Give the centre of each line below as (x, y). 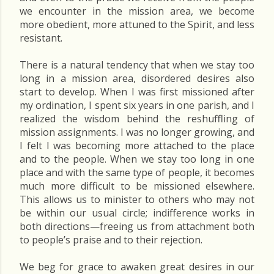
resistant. (41, 38)
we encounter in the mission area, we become (137, 11)
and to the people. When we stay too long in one (137, 159)
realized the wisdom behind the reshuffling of (137, 119)
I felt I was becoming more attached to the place (137, 146)
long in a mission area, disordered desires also (137, 78)
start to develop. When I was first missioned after (137, 92)
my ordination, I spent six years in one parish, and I (137, 105)
